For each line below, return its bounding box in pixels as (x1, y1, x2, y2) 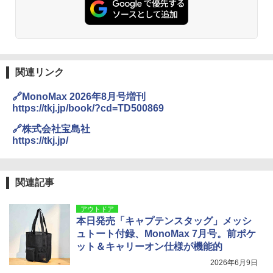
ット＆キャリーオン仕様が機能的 (76, 241, 222, 252)
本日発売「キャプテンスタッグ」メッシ (76, 216, 252, 227)
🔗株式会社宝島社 (12, 124, 90, 135)
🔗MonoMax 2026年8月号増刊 (12, 91, 146, 102)
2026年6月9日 (210, 258, 258, 268)
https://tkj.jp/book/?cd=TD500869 (12, 103, 164, 114)
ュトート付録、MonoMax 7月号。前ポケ (76, 229, 256, 239)
